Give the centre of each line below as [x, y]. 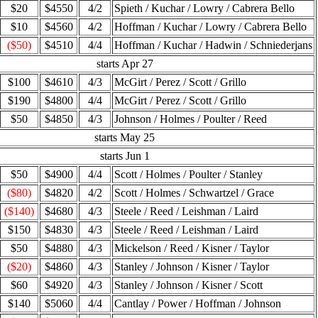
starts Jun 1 [125, 156]
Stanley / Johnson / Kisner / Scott [188, 285]
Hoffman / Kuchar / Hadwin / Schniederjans [213, 45]
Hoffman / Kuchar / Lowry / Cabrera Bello [210, 27]
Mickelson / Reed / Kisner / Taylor [192, 248]
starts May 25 [125, 137]
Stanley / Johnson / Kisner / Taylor [192, 267]
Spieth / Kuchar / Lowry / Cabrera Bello [204, 8]
